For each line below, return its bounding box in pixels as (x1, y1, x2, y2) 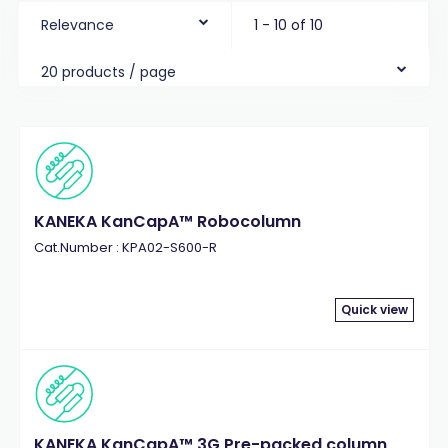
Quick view (341, 300, 409, 318)
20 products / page (40, 62, 176, 82)
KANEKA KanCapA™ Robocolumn (33, 210, 301, 233)
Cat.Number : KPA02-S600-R (33, 238, 217, 257)
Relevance (40, 15, 114, 35)
